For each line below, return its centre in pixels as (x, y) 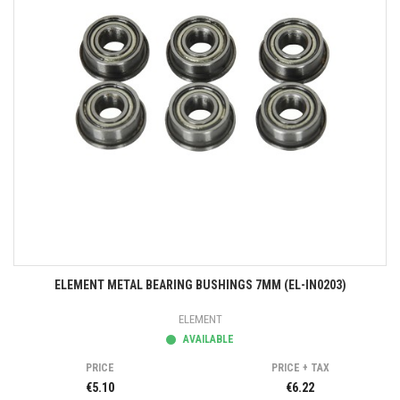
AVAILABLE (207, 339)
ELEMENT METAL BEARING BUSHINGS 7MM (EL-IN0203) (200, 285)
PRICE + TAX (300, 368)
